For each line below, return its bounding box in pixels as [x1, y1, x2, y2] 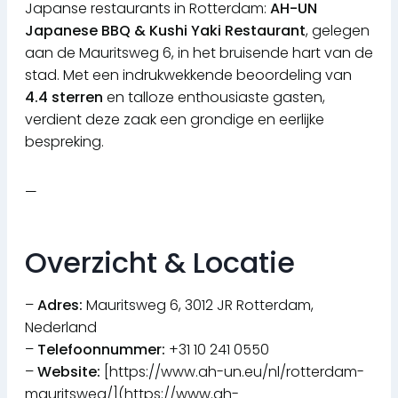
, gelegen [306, 20, 370, 42]
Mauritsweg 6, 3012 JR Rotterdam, [83, 295, 314, 316]
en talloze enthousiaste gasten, [103, 87, 325, 108]
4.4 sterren [25, 87, 103, 108]
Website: [37, 362, 100, 383]
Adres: [37, 295, 83, 316]
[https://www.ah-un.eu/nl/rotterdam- [100, 362, 364, 383]
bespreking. [25, 131, 104, 153]
